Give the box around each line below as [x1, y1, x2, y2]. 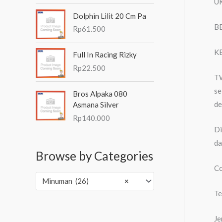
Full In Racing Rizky [73, 50, 137, 59]
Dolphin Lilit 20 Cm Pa [73, 11, 146, 20]
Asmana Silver [73, 100, 119, 109]
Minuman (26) [42, 176, 89, 186]
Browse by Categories [36, 148, 153, 163]
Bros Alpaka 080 [73, 89, 127, 98]
